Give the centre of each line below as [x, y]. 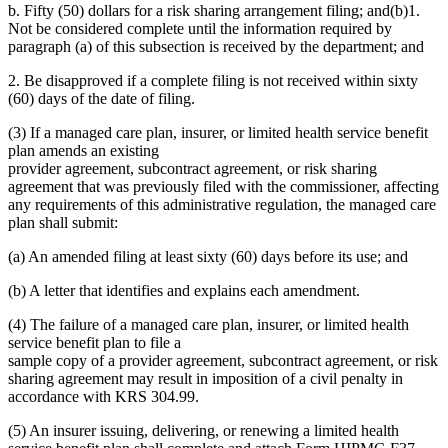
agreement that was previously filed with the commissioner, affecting [223, 186]
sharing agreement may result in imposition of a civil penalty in [205, 378]
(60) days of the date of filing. [101, 98]
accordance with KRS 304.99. [103, 396]
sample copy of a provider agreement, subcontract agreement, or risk [223, 360]
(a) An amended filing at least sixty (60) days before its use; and [208, 256]
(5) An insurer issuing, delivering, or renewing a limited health [203, 430]
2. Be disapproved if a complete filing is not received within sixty [213, 80]
